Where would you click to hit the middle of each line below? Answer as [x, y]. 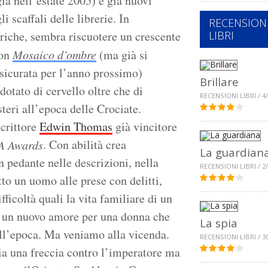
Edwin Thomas [76, 127]
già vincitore [145, 127]
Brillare [219, 82]
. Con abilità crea [85, 145]
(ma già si [122, 55]
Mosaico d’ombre [54, 55]
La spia [219, 223]
